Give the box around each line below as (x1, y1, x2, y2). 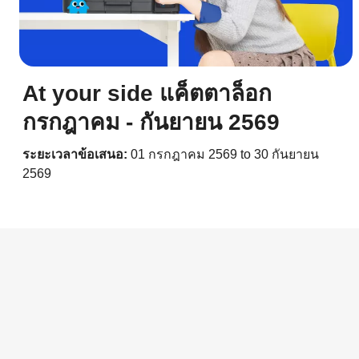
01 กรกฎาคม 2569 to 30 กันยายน (131, 147, 319, 162)
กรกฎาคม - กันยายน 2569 (22, 110, 280, 135)
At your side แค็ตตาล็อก (22, 81, 272, 107)
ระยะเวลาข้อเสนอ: (22, 147, 131, 162)
